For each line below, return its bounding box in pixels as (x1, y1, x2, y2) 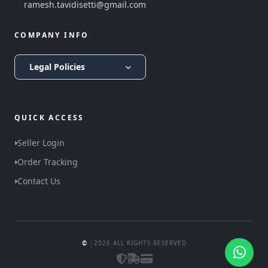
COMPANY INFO (14, 30, 89, 41)
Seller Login (17, 137, 65, 149)
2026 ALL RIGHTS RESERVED (93, 238, 187, 247)
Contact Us (17, 175, 60, 187)
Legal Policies (29, 61, 85, 73)
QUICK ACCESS (14, 112, 84, 123)
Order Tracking (17, 156, 78, 168)
